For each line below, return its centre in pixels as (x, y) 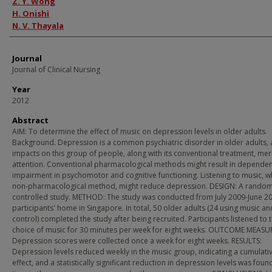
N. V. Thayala (38, 25)
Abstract (30, 120)
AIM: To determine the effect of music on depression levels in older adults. (140, 131)
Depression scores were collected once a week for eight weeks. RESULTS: (137, 241)
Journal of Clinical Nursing (56, 70)
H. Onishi (31, 13)
